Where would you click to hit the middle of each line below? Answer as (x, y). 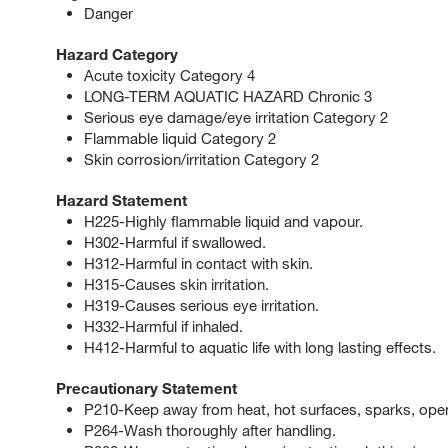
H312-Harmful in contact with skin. (198, 263)
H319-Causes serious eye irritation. (201, 305)
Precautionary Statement (146, 388)
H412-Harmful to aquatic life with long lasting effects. (260, 347)
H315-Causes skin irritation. (176, 284)
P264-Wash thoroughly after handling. (210, 430)
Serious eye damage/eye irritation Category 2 (236, 117)
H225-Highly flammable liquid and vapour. (223, 221)
